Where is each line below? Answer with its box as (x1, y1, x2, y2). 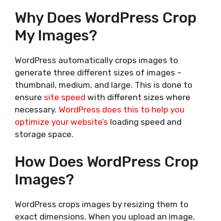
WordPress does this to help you (59, 104, 184, 114)
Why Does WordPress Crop (15, 8, 196, 27)
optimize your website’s (15, 116, 108, 127)
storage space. (15, 129, 74, 139)
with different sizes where (85, 92, 190, 102)
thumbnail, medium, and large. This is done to (15, 79, 192, 90)
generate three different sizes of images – (15, 67, 182, 77)
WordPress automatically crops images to (15, 55, 178, 65)
